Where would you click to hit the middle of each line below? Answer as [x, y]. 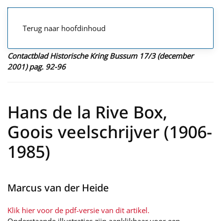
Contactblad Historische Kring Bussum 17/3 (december [100, 56]
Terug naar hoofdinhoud [64, 28]
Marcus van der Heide [58, 188]
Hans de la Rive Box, [87, 112]
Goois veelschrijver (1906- [110, 132]
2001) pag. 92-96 [37, 67]
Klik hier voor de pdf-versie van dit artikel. [78, 210]
